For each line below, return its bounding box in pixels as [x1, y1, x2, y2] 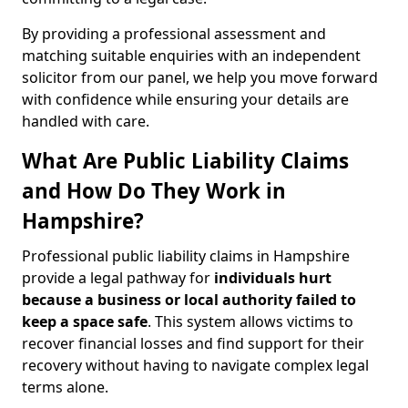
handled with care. [22, 111, 149, 131]
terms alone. [22, 377, 108, 397]
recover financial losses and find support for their [22, 333, 364, 353]
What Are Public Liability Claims [22, 147, 349, 175]
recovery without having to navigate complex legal [22, 355, 369, 375]
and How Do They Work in [22, 177, 286, 205]
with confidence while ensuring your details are [22, 89, 349, 109]
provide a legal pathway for [22, 268, 214, 288]
